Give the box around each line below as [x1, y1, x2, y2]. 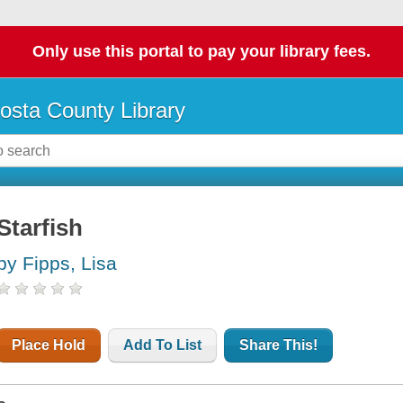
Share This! [239, 337, 318, 354]
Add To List [123, 337, 202, 354]
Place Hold [12, 337, 86, 354]
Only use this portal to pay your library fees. [32, 42, 371, 61]
